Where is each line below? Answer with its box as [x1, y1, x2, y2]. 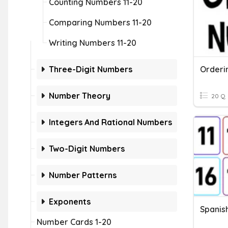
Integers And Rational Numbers [49, 117, 172, 127]
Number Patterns [49, 170, 117, 180]
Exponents [49, 196, 91, 207]
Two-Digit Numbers [49, 144, 125, 154]
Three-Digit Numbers [49, 64, 132, 74]
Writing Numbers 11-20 [49, 38, 136, 48]
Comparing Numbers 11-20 [49, 17, 152, 27]
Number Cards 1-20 [37, 217, 111, 227]
